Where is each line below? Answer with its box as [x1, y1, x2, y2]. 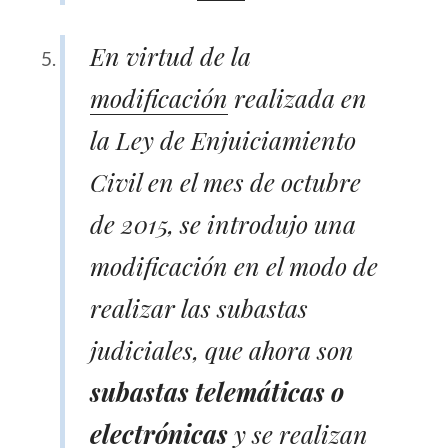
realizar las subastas [90, 290, 308, 324]
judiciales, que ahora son [90, 332, 354, 366]
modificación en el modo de [90, 248, 378, 282]
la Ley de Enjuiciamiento [90, 122, 356, 156]
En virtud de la [90, 38, 251, 72]
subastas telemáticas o [90, 374, 344, 408]
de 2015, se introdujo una [90, 206, 356, 240]
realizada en [228, 80, 367, 114]
